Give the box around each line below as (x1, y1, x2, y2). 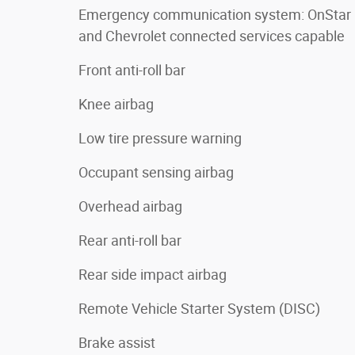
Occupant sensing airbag (78, 164, 234, 181)
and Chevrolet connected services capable (78, 28, 345, 44)
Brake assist (78, 334, 155, 351)
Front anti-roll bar (78, 62, 185, 78)
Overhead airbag (78, 198, 182, 215)
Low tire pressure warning (78, 130, 242, 147)
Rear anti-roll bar (78, 232, 181, 249)
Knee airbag (78, 96, 154, 113)
